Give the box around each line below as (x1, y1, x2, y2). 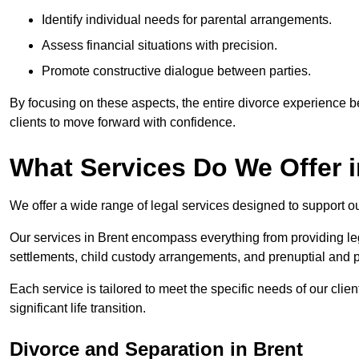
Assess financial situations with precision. (42, 38, 277, 53)
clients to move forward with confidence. (10, 115, 236, 130)
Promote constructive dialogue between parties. (42, 64, 311, 79)
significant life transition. (10, 301, 146, 316)
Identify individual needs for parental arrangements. (42, 13, 332, 27)
